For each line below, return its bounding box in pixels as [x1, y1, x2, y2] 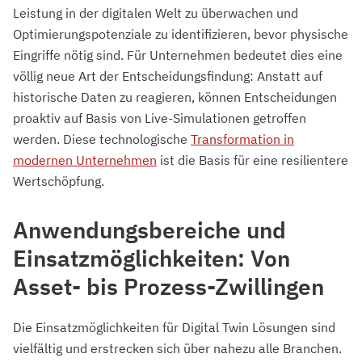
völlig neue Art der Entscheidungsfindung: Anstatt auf [13, 68, 322, 85]
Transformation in [191, 131, 294, 148]
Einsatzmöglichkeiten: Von [13, 243, 290, 274]
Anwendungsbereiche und [13, 215, 286, 246]
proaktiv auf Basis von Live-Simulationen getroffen [13, 110, 306, 127]
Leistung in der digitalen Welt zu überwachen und [13, 5, 298, 22]
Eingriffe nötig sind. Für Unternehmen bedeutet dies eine [13, 47, 343, 64]
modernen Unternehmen [13, 152, 157, 169]
